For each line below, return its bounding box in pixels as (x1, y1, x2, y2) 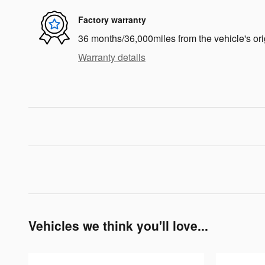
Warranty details (78, 50, 146, 64)
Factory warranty (78, 14, 146, 26)
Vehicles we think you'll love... (28, 216, 208, 234)
